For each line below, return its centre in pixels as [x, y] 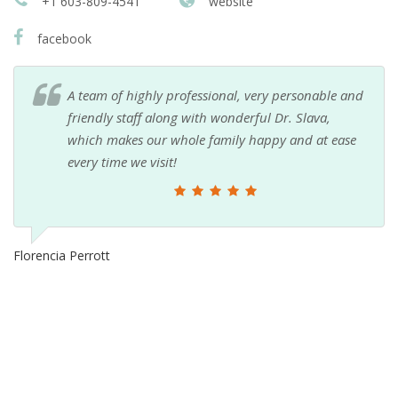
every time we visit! [122, 161]
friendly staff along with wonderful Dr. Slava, [199, 117]
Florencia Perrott [62, 255]
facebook [63, 38]
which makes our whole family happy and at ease [212, 139]
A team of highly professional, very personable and [215, 95]
